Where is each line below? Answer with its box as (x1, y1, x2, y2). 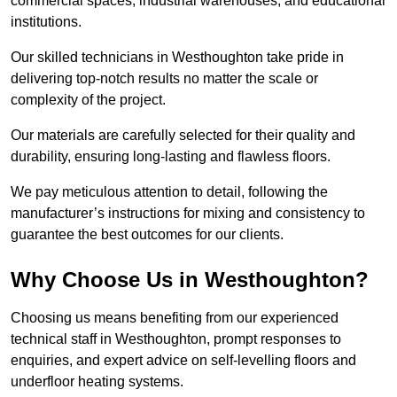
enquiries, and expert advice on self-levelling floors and (11, 353, 356, 369)
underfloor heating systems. (11, 374, 183, 390)
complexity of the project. (11, 92, 166, 108)
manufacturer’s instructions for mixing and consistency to (11, 206, 365, 222)
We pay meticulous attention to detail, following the (11, 184, 328, 200)
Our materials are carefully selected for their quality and (11, 128, 355, 144)
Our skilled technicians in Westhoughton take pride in (11, 50, 344, 66)
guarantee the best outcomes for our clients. (11, 227, 284, 243)
